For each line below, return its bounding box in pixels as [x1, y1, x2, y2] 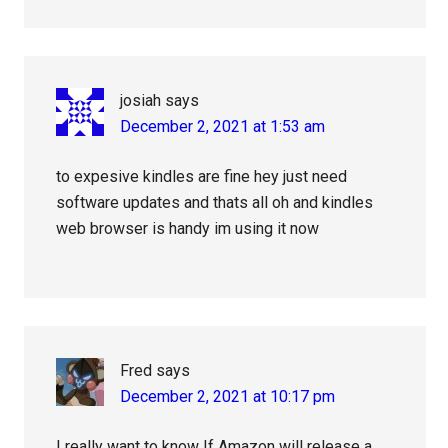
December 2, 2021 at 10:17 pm [120, 387, 336, 407]
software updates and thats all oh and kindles [56, 193, 374, 213]
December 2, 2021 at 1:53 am [120, 117, 326, 137]
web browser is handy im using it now [56, 219, 320, 239]
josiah [120, 91, 162, 111]
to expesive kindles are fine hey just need [56, 167, 348, 187]
